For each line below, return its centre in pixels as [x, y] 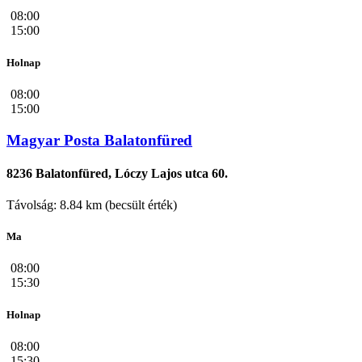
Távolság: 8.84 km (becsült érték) [92, 205]
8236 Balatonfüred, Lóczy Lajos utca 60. [117, 173]
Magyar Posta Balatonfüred [99, 140]
